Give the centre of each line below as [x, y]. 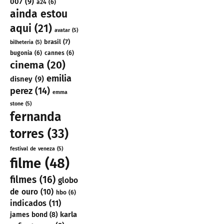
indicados [28, 203]
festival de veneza [32, 149]
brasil [52, 42]
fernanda [35, 117]
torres [27, 134]
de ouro [24, 192]
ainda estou [39, 14]
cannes [54, 53]
